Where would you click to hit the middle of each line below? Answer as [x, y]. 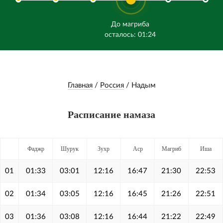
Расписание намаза [111, 114]
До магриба [130, 24]
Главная [80, 85]
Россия [112, 85]
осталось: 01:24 [130, 35]
